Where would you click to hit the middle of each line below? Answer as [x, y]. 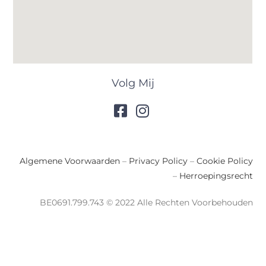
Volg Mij [133, 83]
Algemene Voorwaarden [69, 161]
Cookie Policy [224, 161]
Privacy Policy [158, 161]
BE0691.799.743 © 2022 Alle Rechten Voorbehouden [146, 203]
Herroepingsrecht [216, 176]
